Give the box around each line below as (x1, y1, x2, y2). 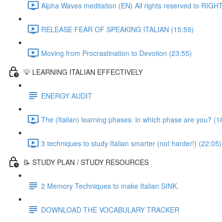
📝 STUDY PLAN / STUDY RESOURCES (23, 157, 149, 167)
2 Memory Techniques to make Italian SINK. (41, 180, 179, 191)
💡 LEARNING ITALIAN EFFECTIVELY (23, 66, 143, 77)
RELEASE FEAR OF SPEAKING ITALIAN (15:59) (41, 24, 194, 34)
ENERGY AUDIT (41, 90, 92, 101)
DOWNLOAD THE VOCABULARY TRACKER (41, 204, 179, 215)
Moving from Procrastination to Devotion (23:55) (41, 48, 192, 58)
